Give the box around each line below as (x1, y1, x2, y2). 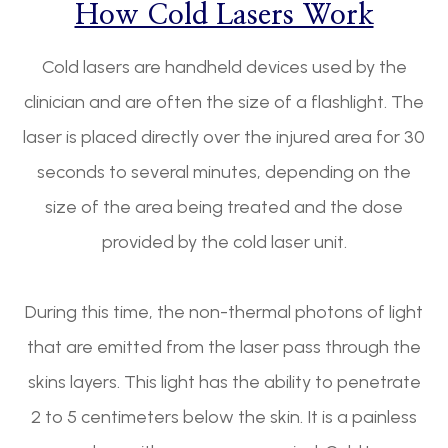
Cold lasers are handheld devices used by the (41, 56, 407, 79)
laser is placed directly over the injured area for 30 (23, 126, 425, 149)
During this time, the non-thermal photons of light (25, 301, 423, 324)
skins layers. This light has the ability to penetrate (27, 371, 421, 394)
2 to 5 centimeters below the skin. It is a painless (31, 406, 417, 429)
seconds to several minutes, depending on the (37, 161, 411, 184)
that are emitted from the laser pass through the (27, 336, 421, 359)
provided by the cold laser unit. (101, 231, 347, 254)
